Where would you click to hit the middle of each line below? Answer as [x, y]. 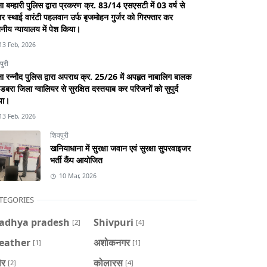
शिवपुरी [59, 135]
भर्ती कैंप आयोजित [76, 160]
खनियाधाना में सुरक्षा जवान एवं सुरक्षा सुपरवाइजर [120, 148]
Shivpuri [113, 223]
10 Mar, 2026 [77, 176]
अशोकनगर [111, 242]
